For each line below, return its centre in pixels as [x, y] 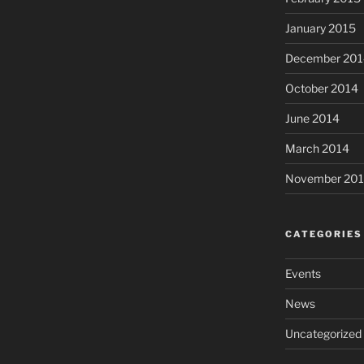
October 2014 [321, 89]
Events [303, 274]
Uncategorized [323, 334]
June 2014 [312, 119]
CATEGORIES [323, 234]
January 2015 [320, 28]
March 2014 [317, 149]
